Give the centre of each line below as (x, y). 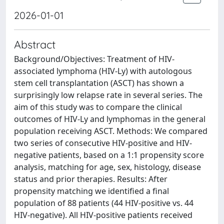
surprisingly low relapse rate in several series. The (108, 95)
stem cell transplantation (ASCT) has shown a (99, 83)
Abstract (35, 44)
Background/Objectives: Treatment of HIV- (94, 59)
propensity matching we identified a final (91, 191)
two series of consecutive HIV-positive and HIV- (103, 143)
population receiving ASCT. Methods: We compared (111, 131)
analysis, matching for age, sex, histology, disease (107, 167)
